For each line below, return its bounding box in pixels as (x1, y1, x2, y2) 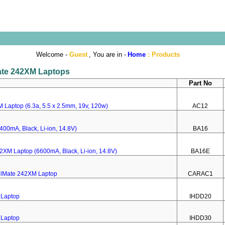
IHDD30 (189, 214, 211, 221)
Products (151, 51, 180, 58)
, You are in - (88, 51, 126, 58)
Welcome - (36, 51, 69, 58)
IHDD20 (189, 193, 211, 200)
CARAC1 (187, 170, 213, 177)
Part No (188, 79, 212, 87)
